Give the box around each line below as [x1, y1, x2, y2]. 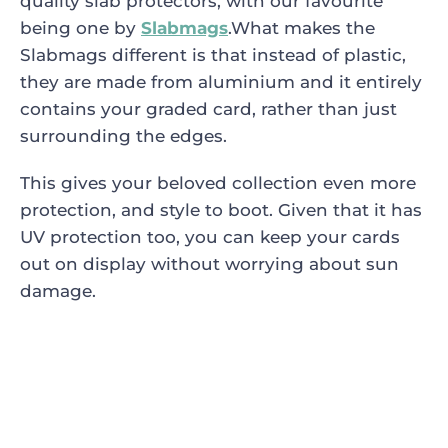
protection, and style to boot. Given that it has [20, 199, 422, 220]
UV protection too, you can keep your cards [20, 226, 400, 247]
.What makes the [228, 17, 375, 38]
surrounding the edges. [20, 125, 227, 146]
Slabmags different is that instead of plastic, [20, 44, 406, 65]
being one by [20, 17, 141, 38]
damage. [20, 280, 96, 301]
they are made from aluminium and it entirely [20, 71, 422, 92]
